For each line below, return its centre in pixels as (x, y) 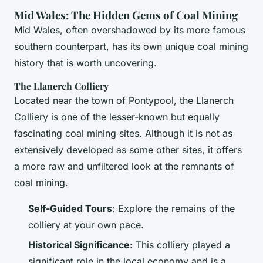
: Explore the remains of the (173, 208)
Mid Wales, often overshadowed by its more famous (130, 30)
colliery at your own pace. (86, 225)
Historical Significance (79, 245)
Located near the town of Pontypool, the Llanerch (124, 100)
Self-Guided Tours (70, 208)
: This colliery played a (180, 245)
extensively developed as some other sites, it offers (128, 149)
